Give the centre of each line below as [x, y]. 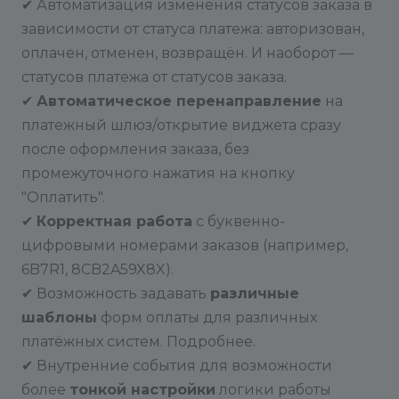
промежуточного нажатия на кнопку [158, 173]
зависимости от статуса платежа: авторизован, [193, 29]
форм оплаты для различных [207, 318]
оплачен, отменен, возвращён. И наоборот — [187, 53]
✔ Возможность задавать [116, 293]
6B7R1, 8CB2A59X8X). [98, 269]
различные [255, 293]
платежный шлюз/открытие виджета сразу [181, 125]
